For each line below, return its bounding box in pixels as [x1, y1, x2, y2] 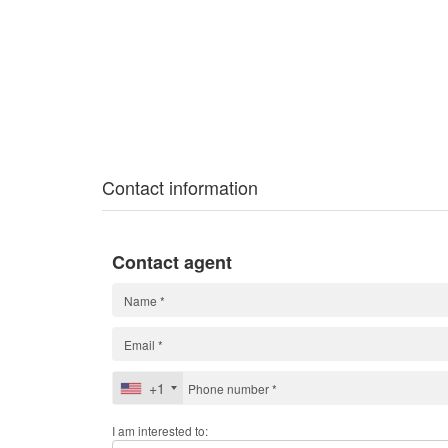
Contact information [102, 174, 258, 201]
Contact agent [112, 249, 232, 276]
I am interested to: [112, 422, 208, 440]
